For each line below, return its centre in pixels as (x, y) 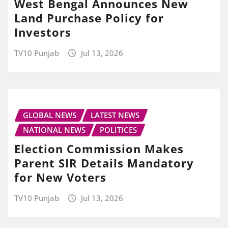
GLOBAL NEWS (50, 115)
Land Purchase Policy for (89, 18)
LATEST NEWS (115, 115)
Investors (43, 32)
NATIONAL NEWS (54, 130)
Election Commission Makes (99, 148)
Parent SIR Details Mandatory (104, 163)
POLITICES (118, 130)
